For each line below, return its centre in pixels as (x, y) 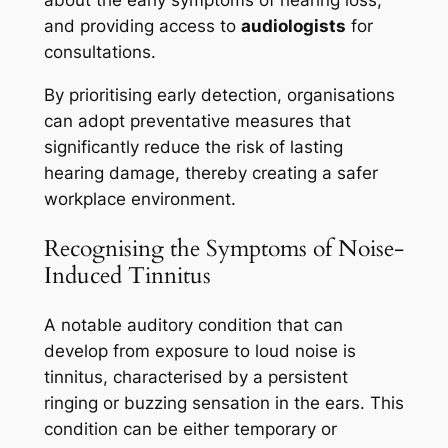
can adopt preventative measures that (197, 120)
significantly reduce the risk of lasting (193, 146)
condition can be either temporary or (190, 429)
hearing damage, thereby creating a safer (210, 172)
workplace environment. (139, 198)
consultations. (99, 52)
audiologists (293, 26)
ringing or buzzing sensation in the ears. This (223, 403)
